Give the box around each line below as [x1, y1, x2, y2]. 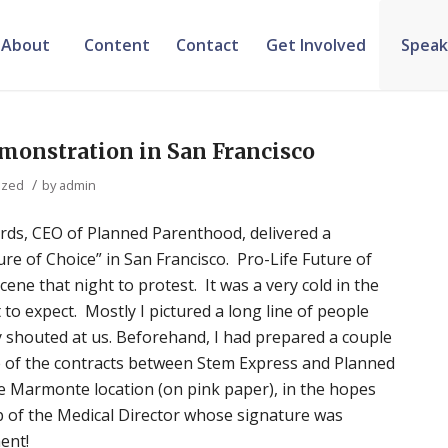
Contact [176, 34, 240, 56]
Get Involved [265, 34, 366, 56]
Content [83, 34, 150, 56]
